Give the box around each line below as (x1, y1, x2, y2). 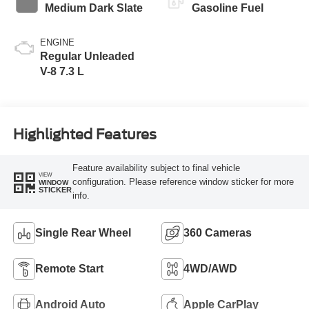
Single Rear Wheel (34, 226, 131, 239)
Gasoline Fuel (192, 1, 263, 14)
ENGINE (39, 37, 74, 48)
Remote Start (34, 262, 103, 275)
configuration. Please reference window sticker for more (72, 177, 294, 188)
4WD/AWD (183, 262, 237, 275)
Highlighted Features (12, 126, 157, 143)
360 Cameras (183, 226, 252, 239)
